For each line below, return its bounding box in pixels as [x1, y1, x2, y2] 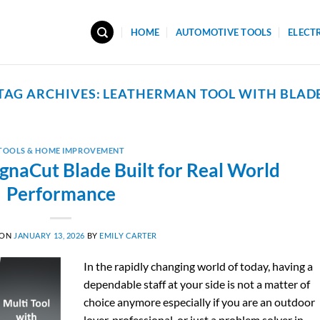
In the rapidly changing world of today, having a [84, 259, 314, 273]
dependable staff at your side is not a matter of [84, 276, 311, 291]
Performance [6, 182, 116, 204]
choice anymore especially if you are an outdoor [84, 294, 316, 309]
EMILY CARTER [99, 230, 158, 240]
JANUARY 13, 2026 [14, 230, 86, 240]
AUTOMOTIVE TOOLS [175, 26, 272, 38]
